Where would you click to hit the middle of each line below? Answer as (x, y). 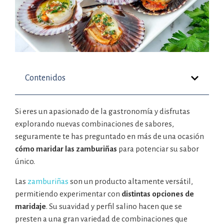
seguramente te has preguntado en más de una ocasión (109, 136)
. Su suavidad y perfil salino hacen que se (114, 206)
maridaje (30, 206)
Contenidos (45, 78)
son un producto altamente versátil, (131, 181)
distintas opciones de (158, 193)
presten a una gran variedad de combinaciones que (101, 218)
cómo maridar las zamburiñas (67, 149)
